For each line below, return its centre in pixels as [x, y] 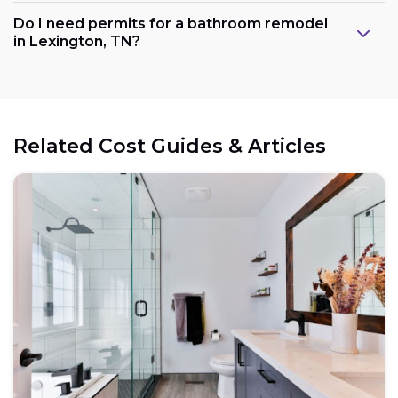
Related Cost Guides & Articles [170, 146]
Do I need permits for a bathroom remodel [171, 23]
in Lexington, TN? [77, 41]
